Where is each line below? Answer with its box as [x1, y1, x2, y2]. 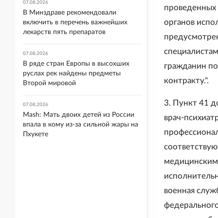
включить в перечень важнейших [23, 19, 127, 26]
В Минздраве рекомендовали [23, 9, 116, 16]
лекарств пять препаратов [23, 29, 106, 36]
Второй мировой [23, 80, 76, 87]
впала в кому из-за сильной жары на [23, 121, 138, 128]
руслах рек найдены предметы [23, 70, 121, 77]
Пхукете [23, 131, 48, 138]
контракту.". [164, 76, 209, 85]
